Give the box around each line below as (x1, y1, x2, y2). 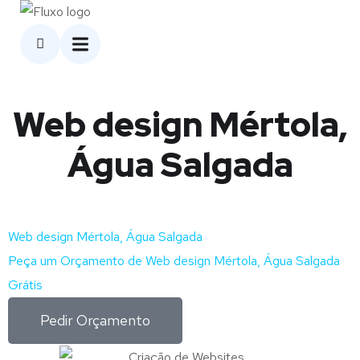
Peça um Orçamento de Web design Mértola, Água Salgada (8, 252, 340, 269)
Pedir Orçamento (40, 311, 150, 329)
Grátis (8, 276, 43, 293)
